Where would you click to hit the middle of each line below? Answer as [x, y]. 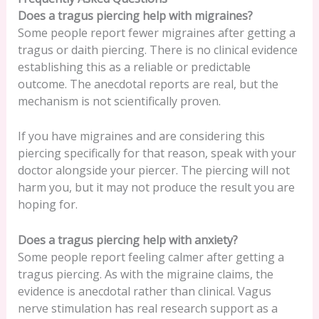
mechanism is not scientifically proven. [119, 101]
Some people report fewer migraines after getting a [156, 32]
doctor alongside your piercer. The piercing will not [153, 171]
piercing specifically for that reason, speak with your [157, 153]
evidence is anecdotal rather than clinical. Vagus [144, 292]
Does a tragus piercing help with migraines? [135, 15]
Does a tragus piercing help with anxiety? [127, 240]
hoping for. [47, 205]
